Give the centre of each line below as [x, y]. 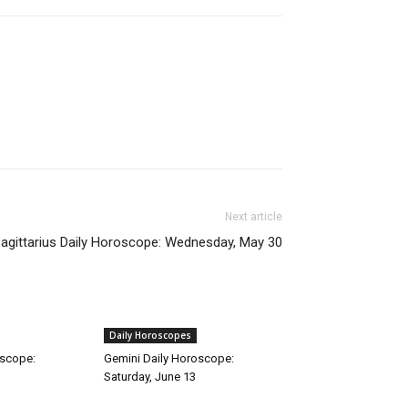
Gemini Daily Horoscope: [169, 358]
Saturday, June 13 [150, 377]
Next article [254, 217]
